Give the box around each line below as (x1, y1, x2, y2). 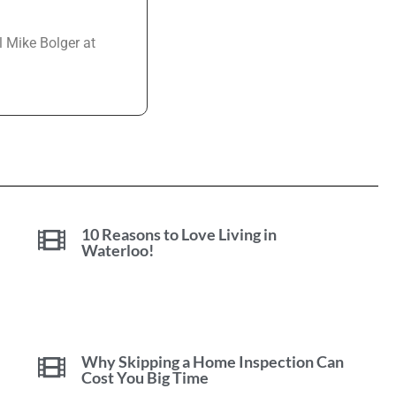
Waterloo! (81, 240, 155, 260)
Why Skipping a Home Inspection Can (81, 351, 345, 371)
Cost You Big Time (81, 367, 209, 387)
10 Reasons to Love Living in (81, 224, 278, 244)
